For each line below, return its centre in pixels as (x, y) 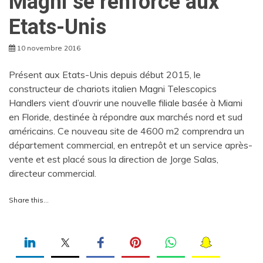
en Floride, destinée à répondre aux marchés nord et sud (126, 117)
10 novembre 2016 (49, 48)
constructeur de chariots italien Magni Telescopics (113, 88)
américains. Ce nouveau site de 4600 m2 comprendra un (127, 131)
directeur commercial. (53, 173)
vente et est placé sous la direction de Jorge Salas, (114, 159)
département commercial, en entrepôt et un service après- (131, 145)
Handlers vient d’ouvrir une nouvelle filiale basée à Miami (126, 102)
